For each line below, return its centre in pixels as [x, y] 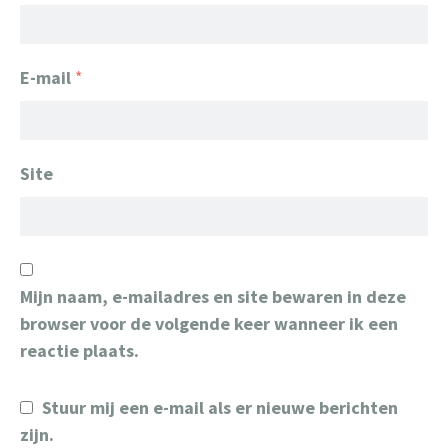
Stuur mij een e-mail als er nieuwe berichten [220, 407]
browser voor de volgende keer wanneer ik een [209, 323]
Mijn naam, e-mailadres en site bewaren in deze [213, 296]
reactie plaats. [79, 350]
